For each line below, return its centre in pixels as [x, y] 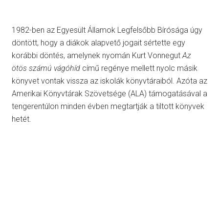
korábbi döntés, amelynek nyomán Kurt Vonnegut [97, 56]
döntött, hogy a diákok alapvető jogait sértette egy [99, 43]
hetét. [22, 119]
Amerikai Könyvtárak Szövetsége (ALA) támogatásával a [109, 94]
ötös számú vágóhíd [46, 68]
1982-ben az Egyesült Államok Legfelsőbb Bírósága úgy [107, 30]
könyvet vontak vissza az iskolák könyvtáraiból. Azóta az [109, 81]
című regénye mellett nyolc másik [139, 68]
